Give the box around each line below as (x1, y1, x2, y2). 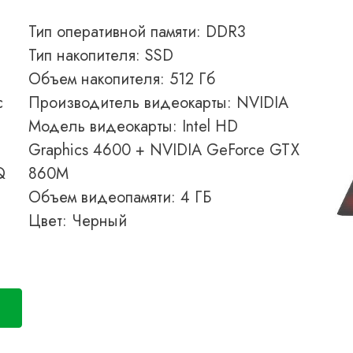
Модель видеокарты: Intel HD (28, 115, 239, 138)
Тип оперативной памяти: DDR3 (28, 20, 247, 43)
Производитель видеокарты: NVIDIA (28, 91, 289, 114)
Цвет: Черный (28, 210, 128, 232)
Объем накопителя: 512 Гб (28, 68, 216, 91)
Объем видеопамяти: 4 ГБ (28, 186, 212, 209)
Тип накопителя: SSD (28, 44, 174, 67)
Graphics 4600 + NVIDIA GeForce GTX (28, 139, 300, 162)
